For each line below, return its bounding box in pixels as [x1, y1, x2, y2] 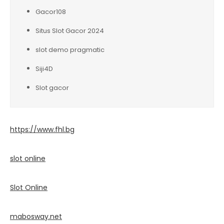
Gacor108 [35, 6, 66, 16]
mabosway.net [10, 211, 62, 221]
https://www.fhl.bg [10, 124, 74, 134]
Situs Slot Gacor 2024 [35, 25, 104, 35]
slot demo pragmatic [35, 44, 104, 54]
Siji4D [35, 63, 53, 73]
